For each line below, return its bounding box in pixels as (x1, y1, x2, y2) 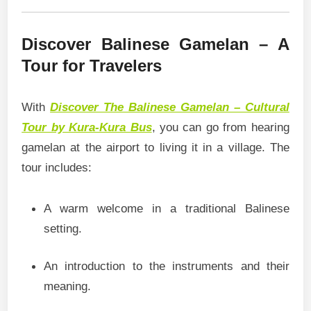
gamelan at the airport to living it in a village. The (22, 140, 289, 154)
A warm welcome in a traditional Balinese (44, 201, 289, 215)
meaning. (44, 280, 92, 294)
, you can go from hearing (151, 120, 289, 134)
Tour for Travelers (22, 56, 162, 75)
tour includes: (22, 160, 92, 174)
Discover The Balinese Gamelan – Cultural (50, 100, 289, 114)
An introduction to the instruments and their (44, 260, 289, 274)
